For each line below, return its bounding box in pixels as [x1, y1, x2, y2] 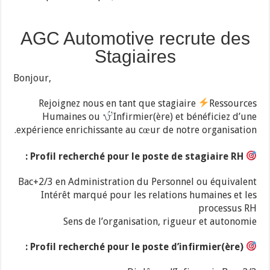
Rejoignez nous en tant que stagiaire [38, 97, 198, 109]
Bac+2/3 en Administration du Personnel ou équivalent [17, 175, 257, 187]
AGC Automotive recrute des [20, 28, 250, 48]
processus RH [198, 202, 257, 214]
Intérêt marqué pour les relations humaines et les [40, 189, 257, 201]
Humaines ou [42, 110, 102, 122]
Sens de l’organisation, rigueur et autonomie [63, 215, 257, 227]
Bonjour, [13, 72, 52, 84]
